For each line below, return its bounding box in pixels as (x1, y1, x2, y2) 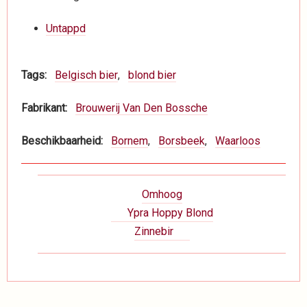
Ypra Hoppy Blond (127, 206, 213, 219)
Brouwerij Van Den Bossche (75, 101, 208, 114)
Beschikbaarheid (21, 134, 101, 147)
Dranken (38, 225, 95, 243)
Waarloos (215, 134, 260, 147)
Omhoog (141, 188, 182, 201)
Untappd (46, 22, 86, 35)
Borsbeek (158, 134, 205, 147)
